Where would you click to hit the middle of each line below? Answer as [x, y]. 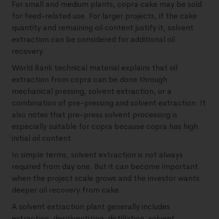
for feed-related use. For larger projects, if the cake [104, 16]
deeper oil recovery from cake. [66, 190]
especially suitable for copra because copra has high [105, 126]
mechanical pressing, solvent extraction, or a [92, 91]
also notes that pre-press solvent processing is [95, 115]
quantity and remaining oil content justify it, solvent [103, 28]
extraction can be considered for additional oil [93, 39]
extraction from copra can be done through [89, 79]
